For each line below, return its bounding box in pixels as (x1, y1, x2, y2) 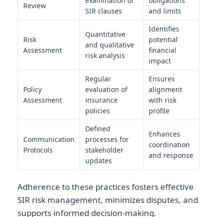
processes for (85, 134, 129, 144)
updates (85, 155, 112, 165)
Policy (23, 84, 42, 94)
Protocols (23, 145, 53, 155)
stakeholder (85, 145, 124, 155)
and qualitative (85, 40, 134, 49)
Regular (85, 74, 111, 83)
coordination (148, 139, 190, 149)
